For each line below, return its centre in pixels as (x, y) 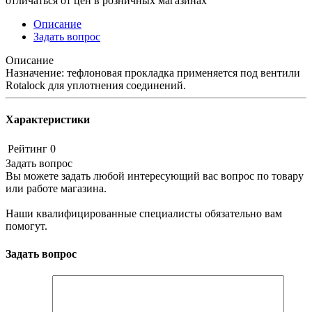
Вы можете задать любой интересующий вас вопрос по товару (155, 176)
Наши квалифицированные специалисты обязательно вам (144, 214)
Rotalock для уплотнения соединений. (96, 85)
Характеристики (48, 120)
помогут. (26, 226)
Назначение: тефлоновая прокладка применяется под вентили (153, 72)
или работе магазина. (56, 189)
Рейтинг (28, 149)
